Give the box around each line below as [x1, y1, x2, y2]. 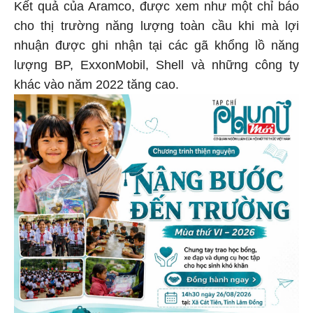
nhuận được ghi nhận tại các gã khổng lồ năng [14, 36, 299, 50]
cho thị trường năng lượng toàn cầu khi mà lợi [14, 16, 299, 31]
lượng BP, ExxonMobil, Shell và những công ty [14, 55, 299, 70]
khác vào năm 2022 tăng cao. [14, 75, 179, 89]
